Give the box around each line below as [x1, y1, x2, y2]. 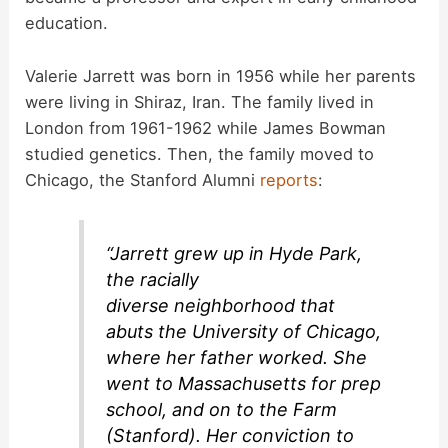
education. [25, 13, 109, 34]
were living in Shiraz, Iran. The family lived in [25, 91, 375, 112]
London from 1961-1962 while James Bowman [25, 117, 387, 138]
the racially [106, 269, 200, 291]
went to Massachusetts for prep [106, 373, 382, 395]
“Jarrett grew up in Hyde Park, [106, 243, 363, 265]
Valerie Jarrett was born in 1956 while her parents [25, 65, 417, 86]
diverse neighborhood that [106, 295, 336, 317]
